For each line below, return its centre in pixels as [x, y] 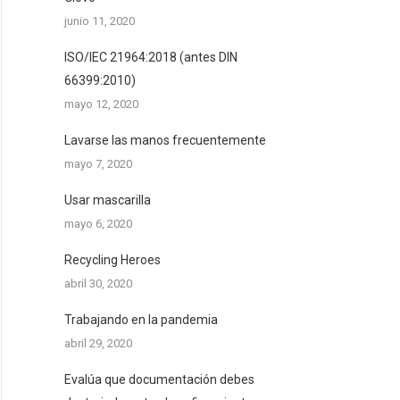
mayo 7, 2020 [98, 164]
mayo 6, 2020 [98, 224]
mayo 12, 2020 [101, 104]
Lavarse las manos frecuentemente [165, 140]
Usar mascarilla [108, 200]
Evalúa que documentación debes [159, 379]
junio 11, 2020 [100, 21]
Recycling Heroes [112, 260]
